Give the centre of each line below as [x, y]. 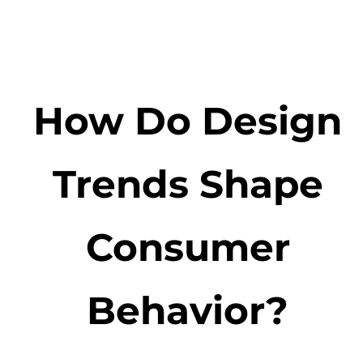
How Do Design [188, 121]
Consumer [188, 248]
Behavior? [188, 311]
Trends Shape [188, 184]
